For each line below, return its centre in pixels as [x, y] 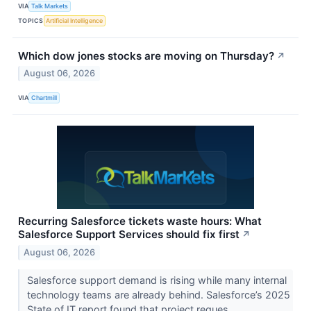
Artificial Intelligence [75, 21]
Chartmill [44, 97]
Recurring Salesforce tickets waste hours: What [140, 221]
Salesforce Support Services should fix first [129, 235]
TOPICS [31, 21]
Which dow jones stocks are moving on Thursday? [146, 56]
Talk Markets [50, 6]
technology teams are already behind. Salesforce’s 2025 [158, 295]
